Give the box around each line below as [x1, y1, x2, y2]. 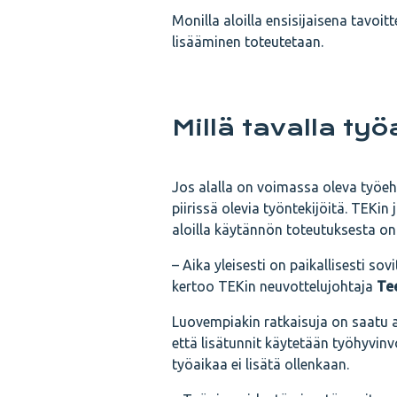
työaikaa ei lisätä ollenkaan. [172, 356, 349, 372]
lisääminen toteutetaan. [172, 34, 323, 50]
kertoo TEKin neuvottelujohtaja [172, 278, 377, 294]
